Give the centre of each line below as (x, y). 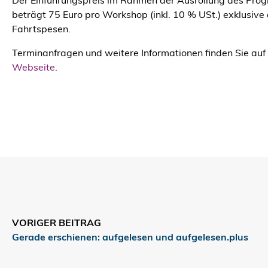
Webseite (33, 68)
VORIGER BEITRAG (57, 224)
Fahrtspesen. (41, 30)
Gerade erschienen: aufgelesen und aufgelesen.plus (130, 238)
